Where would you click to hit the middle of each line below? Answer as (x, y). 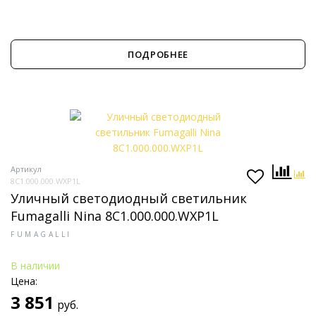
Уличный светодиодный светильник (129, 198)
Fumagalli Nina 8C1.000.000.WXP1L (115, 216)
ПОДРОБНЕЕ (158, 54)
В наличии (35, 266)
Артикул (26, 169)
